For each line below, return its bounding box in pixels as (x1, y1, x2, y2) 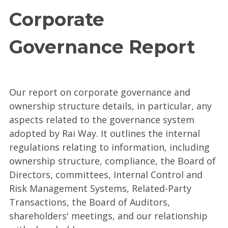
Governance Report (9, 36, 195, 59)
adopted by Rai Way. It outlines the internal (9, 127, 200, 139)
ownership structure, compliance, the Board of (9, 154, 216, 167)
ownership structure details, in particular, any (9, 99, 212, 112)
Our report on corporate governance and (9, 85, 190, 98)
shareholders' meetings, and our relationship (9, 209, 208, 222)
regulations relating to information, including (9, 140, 210, 153)
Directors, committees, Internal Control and (9, 168, 203, 181)
